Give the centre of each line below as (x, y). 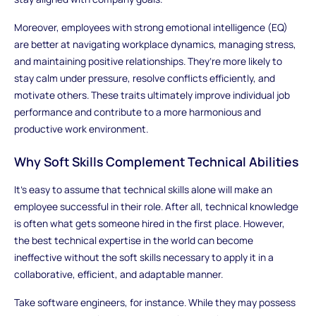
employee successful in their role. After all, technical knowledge (156, 207)
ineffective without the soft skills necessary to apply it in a (144, 257)
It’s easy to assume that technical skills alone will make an (143, 190)
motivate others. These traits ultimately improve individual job (152, 95)
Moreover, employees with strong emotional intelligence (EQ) (151, 27)
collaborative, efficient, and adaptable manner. (118, 274)
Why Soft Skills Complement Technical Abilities (156, 162)
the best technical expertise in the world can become (133, 241)
